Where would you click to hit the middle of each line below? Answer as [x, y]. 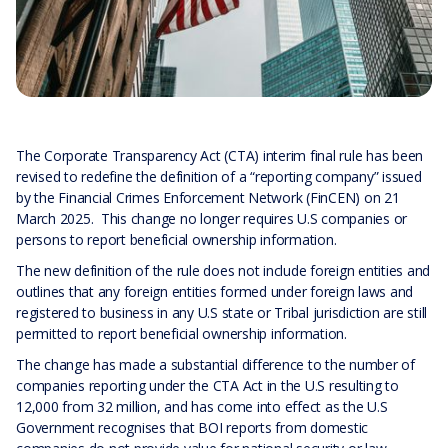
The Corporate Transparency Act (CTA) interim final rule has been [219, 155]
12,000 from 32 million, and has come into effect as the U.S [202, 406]
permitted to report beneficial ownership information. [181, 333]
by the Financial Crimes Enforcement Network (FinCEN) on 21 [208, 197]
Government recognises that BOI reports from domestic [192, 427]
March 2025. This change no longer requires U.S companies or [211, 218]
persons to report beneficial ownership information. [176, 239]
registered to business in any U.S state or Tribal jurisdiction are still [221, 312]
